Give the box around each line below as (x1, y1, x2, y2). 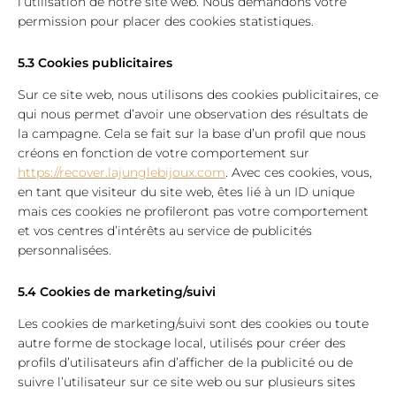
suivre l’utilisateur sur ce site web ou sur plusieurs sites (18, 374, 355, 390)
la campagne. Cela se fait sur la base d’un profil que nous (18, 126, 366, 141)
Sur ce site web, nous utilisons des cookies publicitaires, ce (18, 87, 378, 103)
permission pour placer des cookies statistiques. (18, 13, 314, 29)
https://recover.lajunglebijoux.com (18, 164, 225, 180)
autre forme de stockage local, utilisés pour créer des (18, 335, 346, 351)
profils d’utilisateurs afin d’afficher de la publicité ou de (18, 354, 353, 370)
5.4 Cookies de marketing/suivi (18, 284, 216, 300)
